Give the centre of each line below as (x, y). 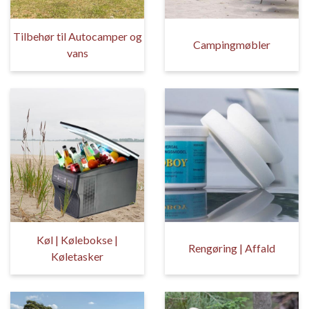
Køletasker (77, 257)
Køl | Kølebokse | (77, 240)
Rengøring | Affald (232, 248)
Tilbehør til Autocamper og (77, 37)
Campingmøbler (232, 45)
